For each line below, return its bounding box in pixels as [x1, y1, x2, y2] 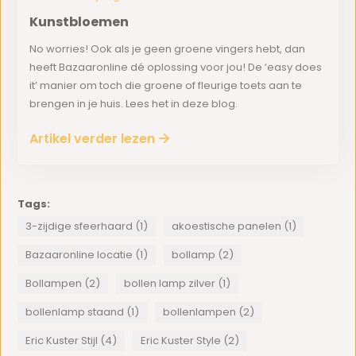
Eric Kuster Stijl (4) [25, 333, 118, 348]
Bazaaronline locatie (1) [25, 247, 149, 262]
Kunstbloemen [29, 13, 130, 31]
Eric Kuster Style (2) [141, 333, 240, 348]
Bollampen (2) [25, 276, 101, 291]
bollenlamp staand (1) [25, 304, 140, 319]
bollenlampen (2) [163, 304, 255, 319]
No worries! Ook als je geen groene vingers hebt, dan [29, 41, 306, 56]
